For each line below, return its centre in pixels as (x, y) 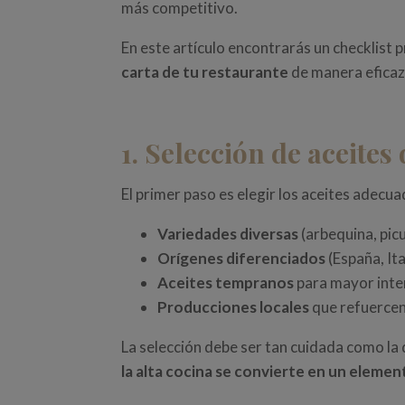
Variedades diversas (228, 234)
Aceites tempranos (226, 283)
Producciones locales (234, 307)
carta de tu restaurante (205, 72)
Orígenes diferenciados (242, 259)
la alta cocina (167, 372)
